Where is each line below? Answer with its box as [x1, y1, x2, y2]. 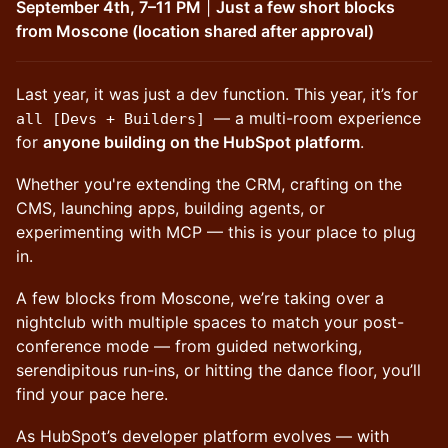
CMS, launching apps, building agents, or [16, 198, 325, 218]
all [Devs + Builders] [16, 110, 214, 128]
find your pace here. [16, 384, 168, 404]
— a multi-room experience [214, 108, 421, 128]
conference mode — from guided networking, [16, 336, 362, 356]
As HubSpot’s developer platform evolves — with [16, 426, 389, 446]
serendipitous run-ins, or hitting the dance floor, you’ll [16, 360, 421, 380]
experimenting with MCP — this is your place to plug [16, 222, 416, 242]
